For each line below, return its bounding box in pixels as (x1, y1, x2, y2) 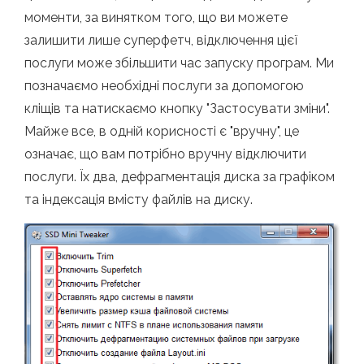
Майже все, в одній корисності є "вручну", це (24, 123, 299, 139)
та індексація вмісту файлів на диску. (24, 191, 253, 207)
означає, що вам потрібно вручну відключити (24, 145, 306, 162)
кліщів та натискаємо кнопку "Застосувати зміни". (24, 100, 330, 116)
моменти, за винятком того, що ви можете (24, 9, 288, 25)
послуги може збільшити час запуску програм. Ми (24, 54, 334, 71)
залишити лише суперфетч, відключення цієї (24, 32, 297, 48)
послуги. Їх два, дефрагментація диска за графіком (24, 168, 335, 184)
